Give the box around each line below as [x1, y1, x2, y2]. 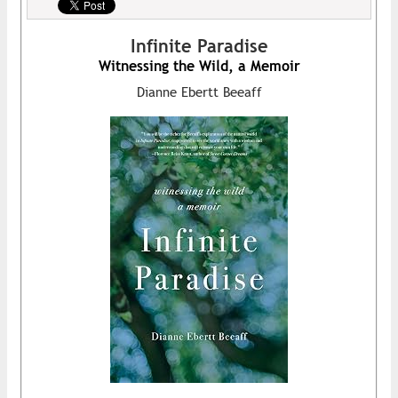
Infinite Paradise [130, 35, 268, 56]
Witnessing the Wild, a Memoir [98, 57, 300, 75]
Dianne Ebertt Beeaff [136, 84, 262, 99]
